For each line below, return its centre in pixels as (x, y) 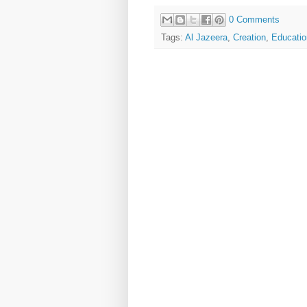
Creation (249, 38)
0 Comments (254, 19)
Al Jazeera (206, 38)
